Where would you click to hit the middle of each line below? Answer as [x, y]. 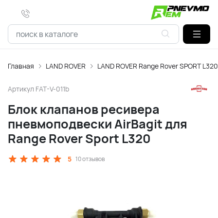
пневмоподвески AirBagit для [98, 124]
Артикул [22, 89]
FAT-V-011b [52, 89]
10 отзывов [90, 159]
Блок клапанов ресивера [84, 109]
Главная [21, 66]
